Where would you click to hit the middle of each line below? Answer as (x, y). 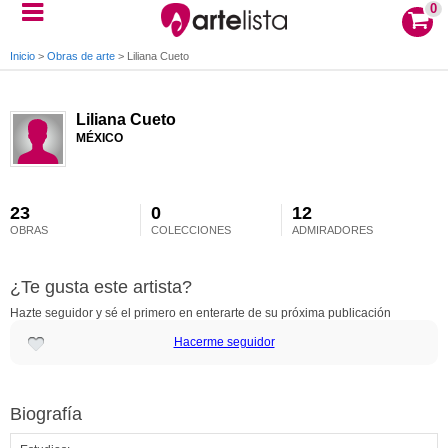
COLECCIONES (191, 230)
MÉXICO (99, 138)
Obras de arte (81, 56)
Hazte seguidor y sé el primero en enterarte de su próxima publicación (200, 313)
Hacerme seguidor (224, 342)
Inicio (22, 56)
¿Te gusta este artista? (101, 287)
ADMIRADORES (333, 230)
